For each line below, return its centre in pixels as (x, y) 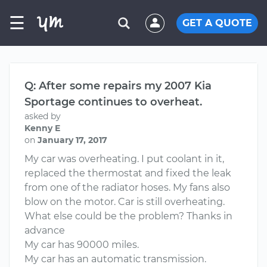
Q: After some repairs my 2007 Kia (118, 86)
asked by (43, 116)
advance (45, 230)
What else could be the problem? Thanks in (128, 216)
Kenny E (42, 128)
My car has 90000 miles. (82, 245)
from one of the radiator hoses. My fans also (127, 187)
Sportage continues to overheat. (113, 102)
